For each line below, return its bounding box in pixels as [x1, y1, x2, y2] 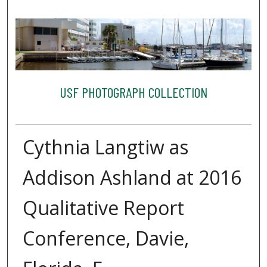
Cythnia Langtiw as [22, 133, 188, 160]
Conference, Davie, [22, 225, 189, 251]
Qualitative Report [22, 194, 184, 221]
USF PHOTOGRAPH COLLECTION [59, 83, 207, 101]
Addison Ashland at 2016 [22, 164, 241, 190]
